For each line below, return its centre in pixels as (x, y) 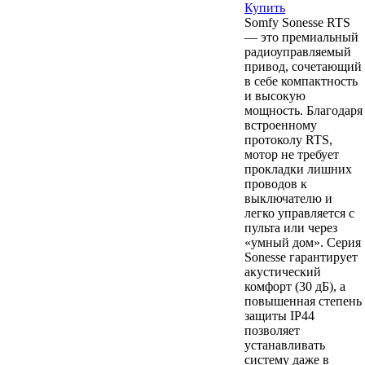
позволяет (272, 330)
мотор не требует (292, 154)
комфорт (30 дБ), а (295, 286)
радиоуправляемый (298, 51)
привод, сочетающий (303, 66)
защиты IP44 (279, 315)
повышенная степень (303, 301)
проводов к (276, 183)
